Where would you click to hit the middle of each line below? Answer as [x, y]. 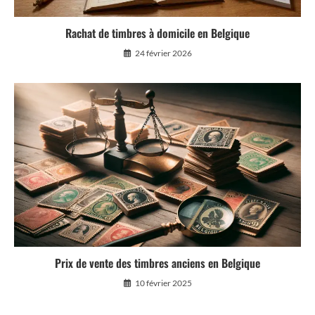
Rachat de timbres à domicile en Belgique [157, 33]
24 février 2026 [163, 53]
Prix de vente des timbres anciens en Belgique [157, 263]
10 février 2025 [163, 283]
